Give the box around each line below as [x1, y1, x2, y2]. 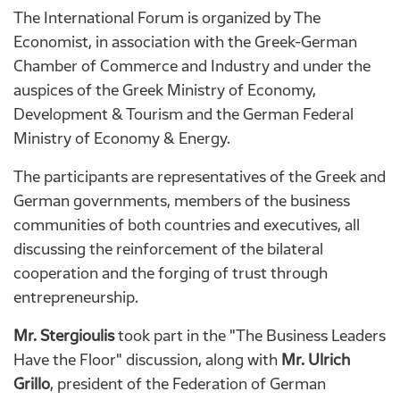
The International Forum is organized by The [13, 7, 321, 28]
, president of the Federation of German [50, 373, 326, 394]
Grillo [13, 373, 50, 394]
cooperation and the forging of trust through [13, 262, 328, 283]
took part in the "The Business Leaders [118, 325, 386, 346]
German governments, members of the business [13, 190, 350, 211]
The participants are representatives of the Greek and [13, 166, 386, 187]
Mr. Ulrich [281, 349, 350, 370]
